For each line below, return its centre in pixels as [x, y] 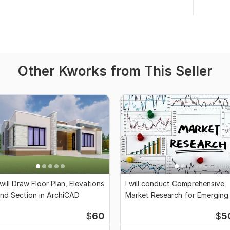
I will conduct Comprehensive [175, 184]
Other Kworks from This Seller [115, 71]
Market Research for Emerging [177, 195]
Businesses [144, 206]
